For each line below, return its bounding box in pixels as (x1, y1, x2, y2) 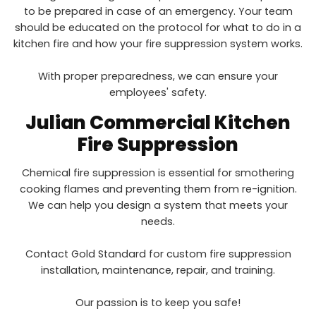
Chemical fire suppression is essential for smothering (22, 166, 294, 181)
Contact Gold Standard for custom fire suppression (25, 247, 291, 262)
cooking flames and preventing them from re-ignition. (19, 182, 297, 197)
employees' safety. (109, 85, 207, 100)
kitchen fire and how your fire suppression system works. (13, 37, 303, 51)
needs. (141, 214, 175, 229)
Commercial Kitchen (86, 109, 291, 135)
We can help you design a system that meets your (28, 198, 288, 213)
